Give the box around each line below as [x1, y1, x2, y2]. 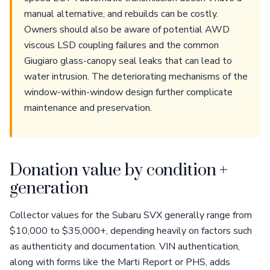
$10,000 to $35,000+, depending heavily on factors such [10, 224, 252, 237]
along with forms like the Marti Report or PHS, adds [10, 256, 230, 269]
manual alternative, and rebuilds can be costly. [24, 7, 218, 20]
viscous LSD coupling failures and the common [24, 39, 219, 52]
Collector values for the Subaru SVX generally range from [10, 209, 252, 222]
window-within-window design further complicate [24, 86, 233, 99]
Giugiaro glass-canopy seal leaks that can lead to [24, 54, 232, 67]
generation [10, 178, 89, 199]
